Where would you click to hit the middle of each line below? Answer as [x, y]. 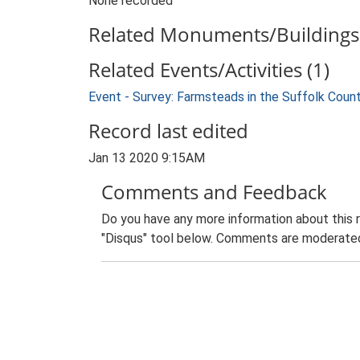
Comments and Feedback [214, 192]
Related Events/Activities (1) [209, 70]
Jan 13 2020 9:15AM [147, 158]
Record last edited [168, 131]
